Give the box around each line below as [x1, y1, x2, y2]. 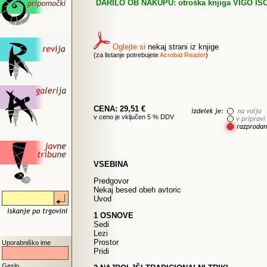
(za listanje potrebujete [94, 51, 160, 58]
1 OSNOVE [94, 211, 133, 220]
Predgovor [94, 176, 129, 185]
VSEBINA [94, 160, 128, 169]
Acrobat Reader [160, 51, 206, 58]
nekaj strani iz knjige [145, 42, 219, 51]
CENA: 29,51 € [94, 104, 145, 113]
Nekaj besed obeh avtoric [94, 185, 181, 194]
